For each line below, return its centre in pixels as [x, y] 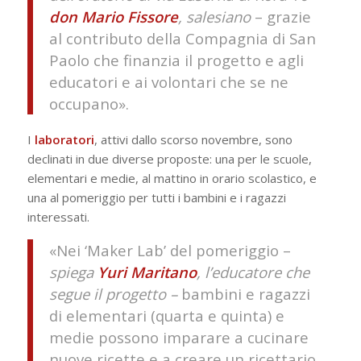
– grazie [280, 17]
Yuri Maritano [147, 272]
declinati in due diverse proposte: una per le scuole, [169, 158]
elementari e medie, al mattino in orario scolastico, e [172, 178]
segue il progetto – [113, 293]
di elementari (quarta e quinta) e [166, 315]
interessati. [58, 216]
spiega [73, 272]
